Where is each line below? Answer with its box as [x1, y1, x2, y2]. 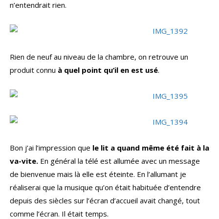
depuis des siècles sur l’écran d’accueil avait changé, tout [10, 196, 200, 206]
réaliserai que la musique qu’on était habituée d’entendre [10, 182, 201, 193]
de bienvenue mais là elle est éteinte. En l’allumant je [10, 169, 186, 179]
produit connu [10, 65, 58, 75]
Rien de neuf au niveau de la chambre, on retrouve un [10, 52, 188, 62]
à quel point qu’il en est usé [58, 65, 158, 75]
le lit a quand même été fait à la [92, 143, 209, 153]
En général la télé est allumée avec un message [38, 156, 200, 166]
